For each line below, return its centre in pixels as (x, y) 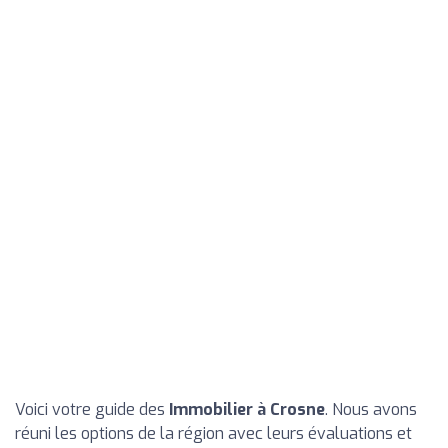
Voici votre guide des (92, 409)
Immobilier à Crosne (247, 409)
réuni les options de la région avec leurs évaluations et (213, 433)
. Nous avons (371, 409)
